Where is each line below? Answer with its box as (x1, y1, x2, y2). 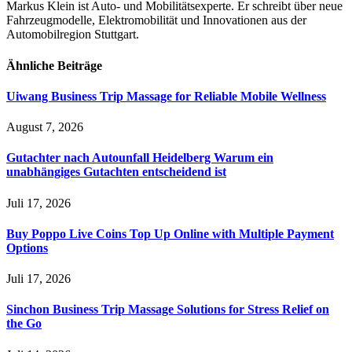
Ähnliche (6, 58, 57, 72)
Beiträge (57, 58, 102, 72)
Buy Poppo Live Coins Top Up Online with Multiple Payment (6, 226, 334, 240)
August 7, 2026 (6, 120, 83, 134)
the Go (6, 317, 42, 331)
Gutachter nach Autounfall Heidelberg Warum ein (6, 151, 273, 165)
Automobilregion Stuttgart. (6, 27, 139, 42)
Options (6, 240, 48, 255)
